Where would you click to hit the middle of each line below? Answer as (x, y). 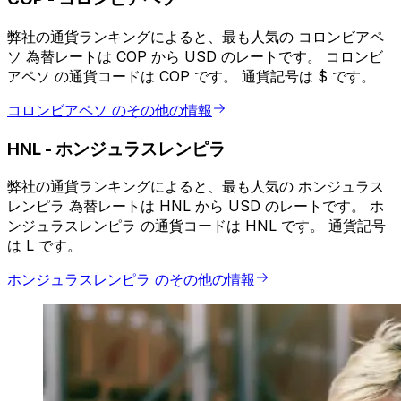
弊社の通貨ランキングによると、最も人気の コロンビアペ (196, 37)
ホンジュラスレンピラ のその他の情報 (131, 280)
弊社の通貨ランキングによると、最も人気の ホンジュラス (196, 187)
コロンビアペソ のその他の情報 (110, 111)
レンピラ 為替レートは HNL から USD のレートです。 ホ (196, 206)
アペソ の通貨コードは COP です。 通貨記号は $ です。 (191, 77)
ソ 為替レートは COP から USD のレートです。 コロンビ (195, 57)
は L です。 (44, 246)
